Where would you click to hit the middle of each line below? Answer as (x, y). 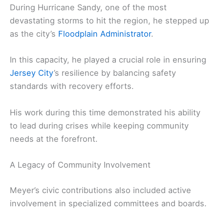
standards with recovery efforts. (72, 86)
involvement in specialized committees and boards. (108, 203)
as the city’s (34, 34)
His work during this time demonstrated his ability (105, 112)
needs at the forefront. (54, 139)
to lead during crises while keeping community (99, 125)
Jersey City (32, 73)
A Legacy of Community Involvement (80, 164)
